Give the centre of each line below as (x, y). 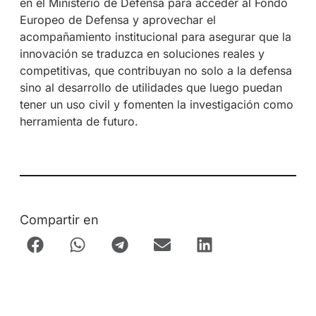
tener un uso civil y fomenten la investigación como (156, 104)
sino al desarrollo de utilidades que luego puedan (151, 87)
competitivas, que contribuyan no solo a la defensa (156, 70)
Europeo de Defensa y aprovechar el (117, 19)
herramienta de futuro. (79, 121)
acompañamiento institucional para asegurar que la (155, 36)
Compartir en (59, 220)
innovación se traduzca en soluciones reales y (142, 53)
